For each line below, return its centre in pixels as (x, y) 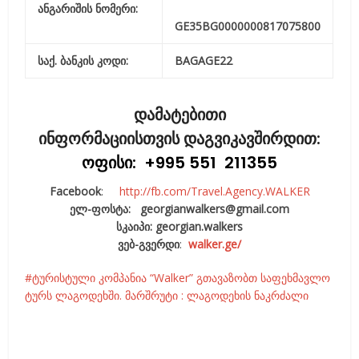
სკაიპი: (134, 227)
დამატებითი (179, 115)
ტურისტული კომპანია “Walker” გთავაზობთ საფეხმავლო (182, 278)
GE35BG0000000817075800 (248, 26)
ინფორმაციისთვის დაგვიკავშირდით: (179, 139)
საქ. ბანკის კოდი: (83, 61)
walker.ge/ (215, 244)
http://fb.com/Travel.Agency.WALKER (214, 192)
